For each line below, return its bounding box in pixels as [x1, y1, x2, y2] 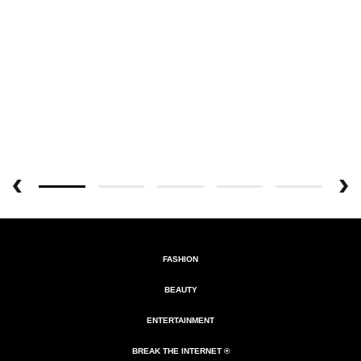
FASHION [163, 254, 198, 263]
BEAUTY [164, 284, 197, 294]
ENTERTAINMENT [147, 315, 214, 325]
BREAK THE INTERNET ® [131, 346, 230, 355]
